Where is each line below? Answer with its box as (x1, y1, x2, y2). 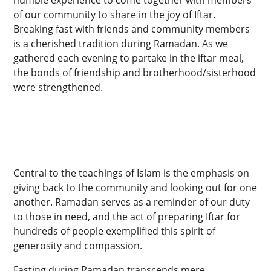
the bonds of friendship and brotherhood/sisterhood (13, 65, 256, 79)
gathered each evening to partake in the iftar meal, (13, 51, 244, 65)
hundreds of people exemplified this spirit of (13, 224, 216, 238)
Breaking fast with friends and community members (13, 22, 250, 36)
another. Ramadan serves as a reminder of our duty (13, 195, 250, 209)
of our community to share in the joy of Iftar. (13, 7, 216, 21)
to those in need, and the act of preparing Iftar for (13, 209, 241, 223)
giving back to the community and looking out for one (13, 180, 258, 194)
